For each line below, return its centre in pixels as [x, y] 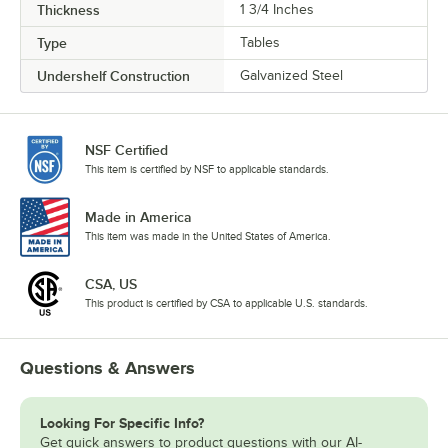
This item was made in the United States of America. [208, 235]
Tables [260, 43]
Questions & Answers [107, 367]
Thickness [68, 10]
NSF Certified [126, 150]
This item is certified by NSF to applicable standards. [207, 169]
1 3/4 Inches [277, 10]
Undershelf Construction [113, 76]
